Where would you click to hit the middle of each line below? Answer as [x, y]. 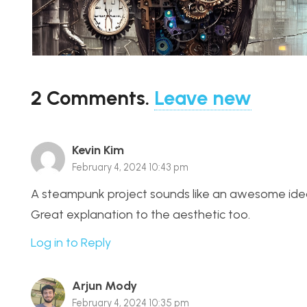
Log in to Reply [71, 242]
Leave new [203, 97]
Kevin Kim [98, 150]
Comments [96, 97]
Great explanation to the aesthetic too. [140, 214]
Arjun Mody [105, 285]
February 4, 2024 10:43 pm [130, 168]
